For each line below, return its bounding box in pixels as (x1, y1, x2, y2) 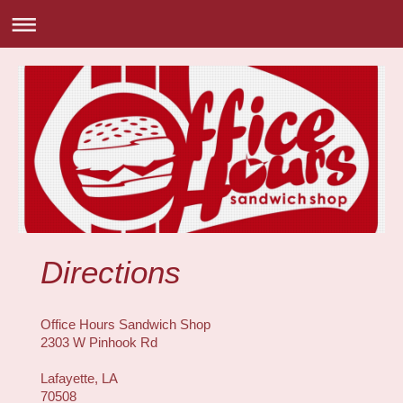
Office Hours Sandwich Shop (40, 317, 210, 333)
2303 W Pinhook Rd (40, 335, 157, 351)
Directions (40, 255, 181, 291)
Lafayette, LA (40, 371, 118, 387)
